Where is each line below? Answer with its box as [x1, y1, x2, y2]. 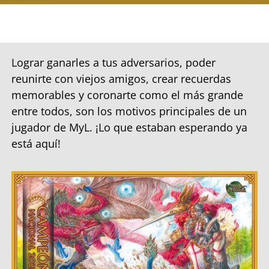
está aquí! [11, 136, 61, 151]
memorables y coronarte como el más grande [11, 88, 243, 102]
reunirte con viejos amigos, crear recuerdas [11, 71, 231, 86]
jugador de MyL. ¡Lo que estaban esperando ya [11, 120, 247, 134]
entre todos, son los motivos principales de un [11, 104, 247, 118]
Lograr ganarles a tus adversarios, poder [11, 55, 216, 70]
